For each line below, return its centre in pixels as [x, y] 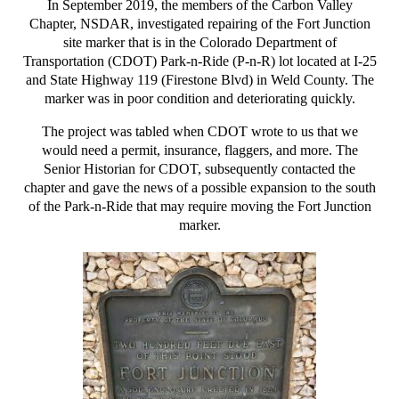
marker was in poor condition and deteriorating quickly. [199, 98]
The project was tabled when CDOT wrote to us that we [199, 131]
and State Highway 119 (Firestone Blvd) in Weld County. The [199, 79]
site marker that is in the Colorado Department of [199, 42]
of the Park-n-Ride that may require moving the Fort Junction [199, 206]
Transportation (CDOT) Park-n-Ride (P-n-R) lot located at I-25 [199, 61]
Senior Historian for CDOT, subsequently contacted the [199, 168]
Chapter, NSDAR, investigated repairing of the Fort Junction [199, 23]
